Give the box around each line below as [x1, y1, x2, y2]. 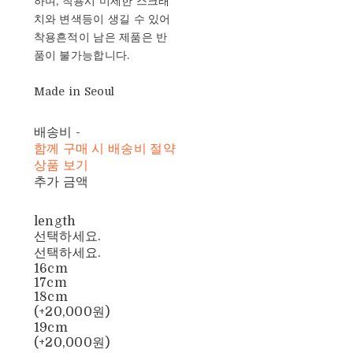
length [33, 214, 76, 229]
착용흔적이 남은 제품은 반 [33, 30, 168, 43]
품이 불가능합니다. [33, 48, 130, 61]
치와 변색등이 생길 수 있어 [33, 12, 171, 25]
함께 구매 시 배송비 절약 [33, 141, 176, 156]
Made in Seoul [33, 84, 115, 98]
